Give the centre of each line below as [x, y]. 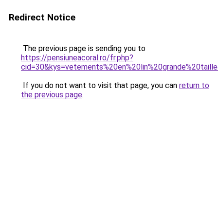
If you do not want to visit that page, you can [100, 85]
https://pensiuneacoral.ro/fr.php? [77, 58]
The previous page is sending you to [83, 48]
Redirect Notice [42, 17]
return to [194, 85]
